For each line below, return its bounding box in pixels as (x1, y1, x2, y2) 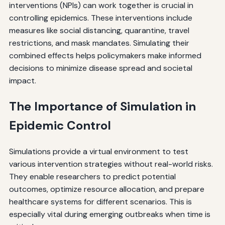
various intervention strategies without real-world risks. (9, 158, 213, 169)
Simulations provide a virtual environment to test (9, 146, 188, 157)
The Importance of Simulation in (9, 98, 196, 114)
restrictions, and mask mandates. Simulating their (9, 37, 189, 48)
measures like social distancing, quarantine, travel (9, 25, 189, 36)
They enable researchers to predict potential (9, 171, 176, 182)
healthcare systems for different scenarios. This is (9, 196, 192, 207)
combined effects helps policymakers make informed (9, 50, 201, 61)
